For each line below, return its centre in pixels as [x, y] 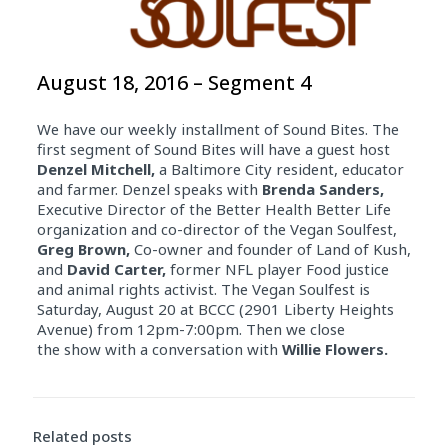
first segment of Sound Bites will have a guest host [213, 148]
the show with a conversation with [159, 348]
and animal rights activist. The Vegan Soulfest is [203, 288]
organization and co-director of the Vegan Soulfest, [216, 228]
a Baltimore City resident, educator [279, 168]
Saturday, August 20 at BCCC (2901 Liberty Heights [215, 308]
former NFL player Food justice [277, 268]
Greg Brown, [83, 248]
